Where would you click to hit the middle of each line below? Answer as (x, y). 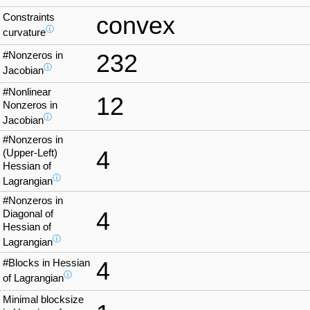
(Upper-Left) (30, 153)
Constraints (29, 18)
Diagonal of (28, 214)
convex (136, 26)
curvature (24, 33)
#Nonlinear (27, 92)
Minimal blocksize (43, 300)
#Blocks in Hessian (46, 263)
